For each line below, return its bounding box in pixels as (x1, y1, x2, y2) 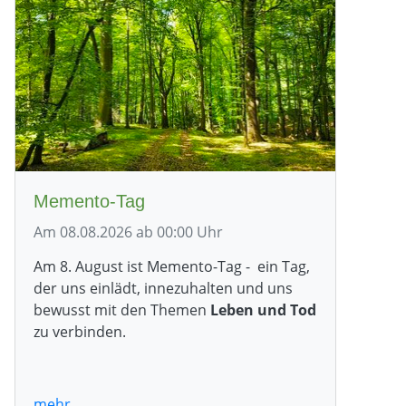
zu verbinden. (34, 321, 126, 342)
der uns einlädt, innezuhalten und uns (34, 277, 293, 298)
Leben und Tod (210, 299, 316, 320)
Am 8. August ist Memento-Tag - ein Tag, (34, 256, 310, 276)
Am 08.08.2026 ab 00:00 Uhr (34, 221, 223, 242)
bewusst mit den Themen (34, 299, 210, 320)
